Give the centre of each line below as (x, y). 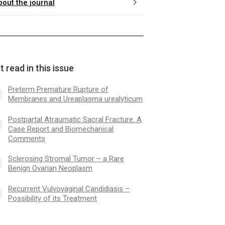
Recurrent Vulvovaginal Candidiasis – (69, 189)
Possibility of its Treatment (52, 198)
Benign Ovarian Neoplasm (50, 168)
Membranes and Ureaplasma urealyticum (75, 99)
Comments (26, 138)
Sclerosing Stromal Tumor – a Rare (66, 158)
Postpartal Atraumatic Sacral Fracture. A (75, 119)
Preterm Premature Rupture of (58, 89)
